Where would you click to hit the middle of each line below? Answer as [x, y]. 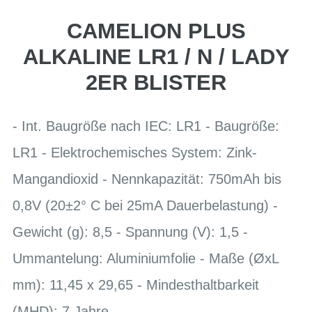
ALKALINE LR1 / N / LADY [156, 57]
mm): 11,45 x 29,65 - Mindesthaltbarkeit [136, 284]
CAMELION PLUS [156, 31]
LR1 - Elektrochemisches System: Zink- [135, 152]
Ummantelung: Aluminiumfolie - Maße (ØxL [146, 258]
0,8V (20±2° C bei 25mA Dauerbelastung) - [145, 205]
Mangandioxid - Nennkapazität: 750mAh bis [147, 179]
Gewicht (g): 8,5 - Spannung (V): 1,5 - [130, 232]
